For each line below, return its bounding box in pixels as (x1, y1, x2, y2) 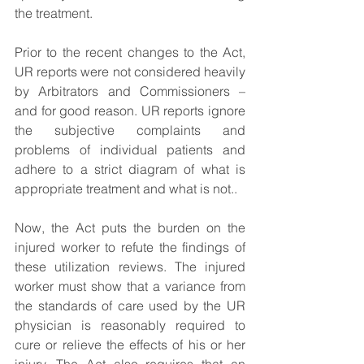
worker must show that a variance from (15, 278, 245, 294)
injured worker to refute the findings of (15, 239, 245, 255)
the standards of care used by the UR (15, 297, 245, 314)
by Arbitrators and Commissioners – (15, 83, 245, 99)
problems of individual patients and (15, 141, 245, 158)
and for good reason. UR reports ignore (15, 102, 245, 119)
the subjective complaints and (15, 122, 245, 138)
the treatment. (15, 5, 93, 21)
